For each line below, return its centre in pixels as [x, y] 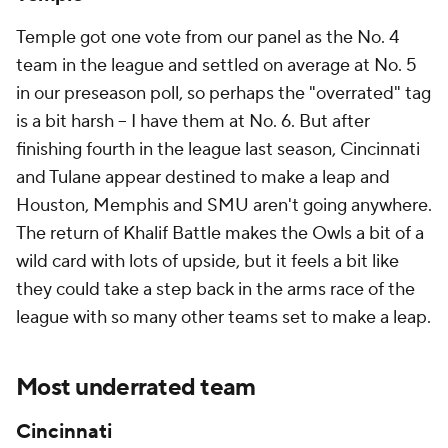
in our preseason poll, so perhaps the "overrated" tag [223, 93]
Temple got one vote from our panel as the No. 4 [207, 37]
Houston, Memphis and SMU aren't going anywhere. [224, 205]
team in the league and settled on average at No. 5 [216, 65]
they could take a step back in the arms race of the [215, 289]
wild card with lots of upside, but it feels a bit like [207, 261]
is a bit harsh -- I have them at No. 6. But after [193, 121]
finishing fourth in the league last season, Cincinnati [218, 149]
